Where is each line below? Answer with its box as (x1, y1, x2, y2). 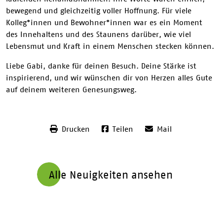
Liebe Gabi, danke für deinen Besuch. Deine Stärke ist (6, 61, 196, 70)
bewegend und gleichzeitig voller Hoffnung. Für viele (6, 5, 191, 15)
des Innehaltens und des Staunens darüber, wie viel (6, 29, 191, 38)
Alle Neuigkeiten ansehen (48, 168, 173, 181)
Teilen (112, 124, 133, 133)
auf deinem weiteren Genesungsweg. (6, 84, 137, 94)
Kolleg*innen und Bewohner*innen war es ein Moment (6, 17, 202, 27)
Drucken (61, 124, 90, 133)
